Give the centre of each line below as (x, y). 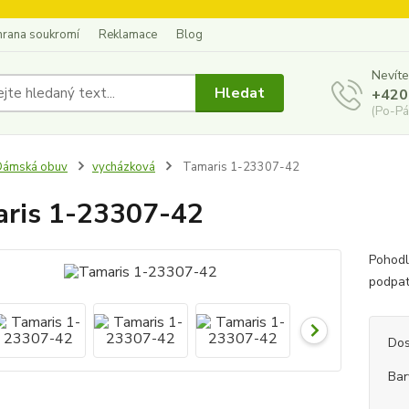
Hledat (240, 93)
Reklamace (128, 35)
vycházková (123, 167)
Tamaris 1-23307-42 (239, 167)
